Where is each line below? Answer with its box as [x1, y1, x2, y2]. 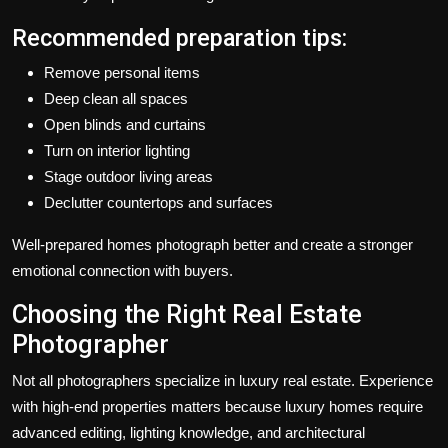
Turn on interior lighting [44, 141, 190, 159]
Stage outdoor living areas [44, 167, 213, 185]
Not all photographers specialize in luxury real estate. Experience [12, 371, 433, 389]
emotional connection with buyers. [12, 261, 233, 279]
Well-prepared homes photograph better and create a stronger [12, 235, 413, 253]
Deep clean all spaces [44, 89, 188, 107]
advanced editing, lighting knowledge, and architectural [12, 423, 365, 441]
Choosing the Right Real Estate [12, 299, 362, 329]
